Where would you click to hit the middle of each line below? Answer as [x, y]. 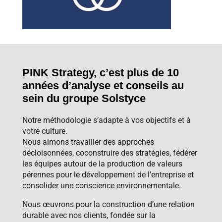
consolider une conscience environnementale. [101, 186]
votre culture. [45, 131]
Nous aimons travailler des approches [88, 142]
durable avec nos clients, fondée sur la [89, 216]
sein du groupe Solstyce [84, 99]
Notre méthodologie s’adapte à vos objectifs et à [106, 120]
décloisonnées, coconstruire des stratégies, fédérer [110, 153]
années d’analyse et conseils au [103, 86]
